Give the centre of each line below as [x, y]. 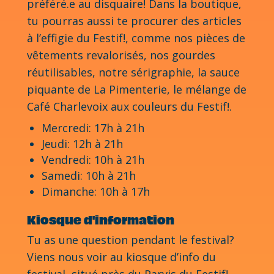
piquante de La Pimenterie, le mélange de [137, 89]
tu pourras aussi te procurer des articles [134, 20]
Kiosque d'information [101, 220]
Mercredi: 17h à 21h [93, 128]
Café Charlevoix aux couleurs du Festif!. [129, 106]
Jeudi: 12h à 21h [82, 143]
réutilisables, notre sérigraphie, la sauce [133, 72]
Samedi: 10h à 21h [89, 175]
